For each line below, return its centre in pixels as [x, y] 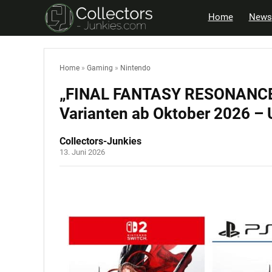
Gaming [100, 68]
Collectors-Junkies [100, 141]
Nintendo [135, 68]
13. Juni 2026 [82, 152]
